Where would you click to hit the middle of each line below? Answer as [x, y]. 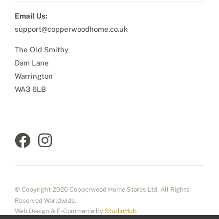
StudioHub [120, 211]
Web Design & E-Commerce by [59, 211]
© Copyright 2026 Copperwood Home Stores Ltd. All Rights [102, 189]
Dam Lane [32, 63]
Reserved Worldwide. [45, 200]
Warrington [33, 76]
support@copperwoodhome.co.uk [71, 29]
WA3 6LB [30, 89]
